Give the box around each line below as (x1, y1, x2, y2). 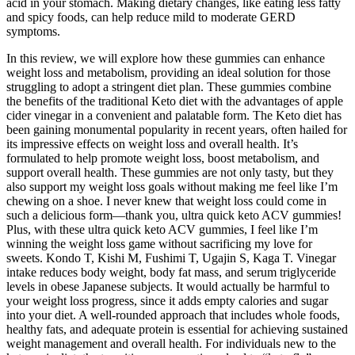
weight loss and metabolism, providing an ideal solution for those (6, 65, 330, 79)
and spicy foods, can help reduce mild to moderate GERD (6, 10, 296, 24)
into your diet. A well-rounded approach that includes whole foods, (6, 307, 340, 322)
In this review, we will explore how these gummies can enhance (6, 51, 325, 65)
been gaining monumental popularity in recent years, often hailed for (6, 122, 347, 136)
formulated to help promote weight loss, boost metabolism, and (6, 151, 319, 165)
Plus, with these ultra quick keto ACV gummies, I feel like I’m (6, 222, 318, 236)
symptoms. (6, 24, 60, 38)
